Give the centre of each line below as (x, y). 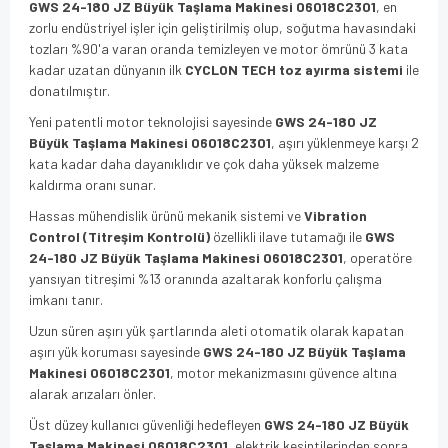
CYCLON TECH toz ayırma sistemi (294, 69)
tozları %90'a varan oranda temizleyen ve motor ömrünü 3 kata (218, 48)
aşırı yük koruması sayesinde (116, 351)
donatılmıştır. (69, 90)
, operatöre (377, 257)
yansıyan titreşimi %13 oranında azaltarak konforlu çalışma (205, 278)
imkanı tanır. (66, 299)
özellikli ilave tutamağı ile (287, 236)
